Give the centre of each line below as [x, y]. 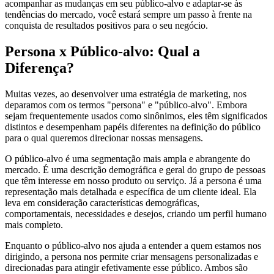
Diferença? [39, 68]
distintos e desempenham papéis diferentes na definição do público [133, 127]
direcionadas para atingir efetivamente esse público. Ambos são [126, 267]
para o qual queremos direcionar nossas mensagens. [104, 138]
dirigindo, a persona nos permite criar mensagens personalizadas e [131, 256]
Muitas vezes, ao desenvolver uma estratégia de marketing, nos [126, 94]
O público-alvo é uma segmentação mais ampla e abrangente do [128, 158]
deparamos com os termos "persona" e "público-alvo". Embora [126, 105]
